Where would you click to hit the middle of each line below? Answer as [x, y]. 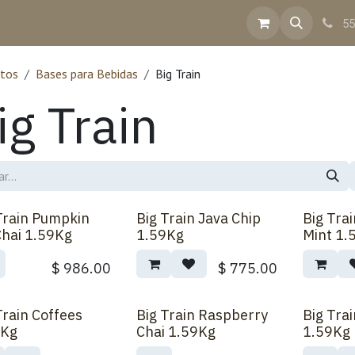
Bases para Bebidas [87, 74]
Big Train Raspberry [202, 315]
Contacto [65, 23]
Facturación [192, 23]
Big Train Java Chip [199, 218]
